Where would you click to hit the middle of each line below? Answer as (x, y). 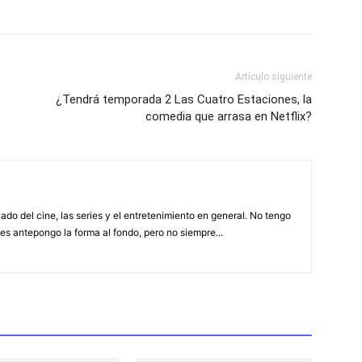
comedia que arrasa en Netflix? (229, 116)
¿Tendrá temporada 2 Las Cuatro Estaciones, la (184, 99)
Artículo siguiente (274, 76)
